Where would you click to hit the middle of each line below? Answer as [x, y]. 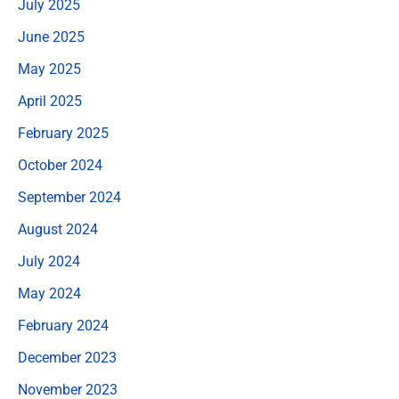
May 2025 [49, 69]
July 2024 [49, 262]
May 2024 [49, 294]
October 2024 [60, 166]
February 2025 [63, 134]
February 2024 [63, 326]
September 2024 [69, 198]
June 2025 [51, 37]
